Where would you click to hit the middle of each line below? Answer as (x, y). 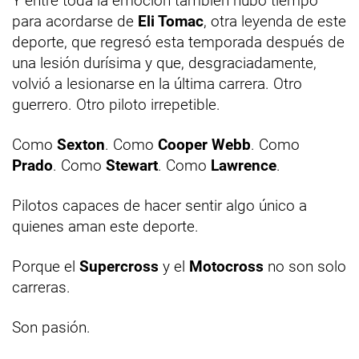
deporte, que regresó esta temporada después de (178, 42)
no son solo (305, 266)
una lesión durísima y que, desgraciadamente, (164, 63)
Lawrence (244, 165)
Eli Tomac (171, 21)
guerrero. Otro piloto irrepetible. (116, 104)
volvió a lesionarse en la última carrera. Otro (157, 83)
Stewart (132, 165)
